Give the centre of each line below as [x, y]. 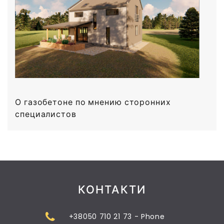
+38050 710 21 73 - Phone [111, 216]
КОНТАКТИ [112, 190]
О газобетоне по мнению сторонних [93, 102]
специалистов [46, 114]
